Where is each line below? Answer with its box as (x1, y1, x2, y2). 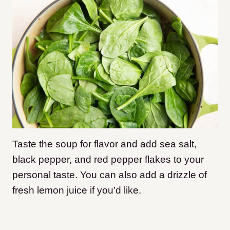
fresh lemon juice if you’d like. (12, 184, 141, 196)
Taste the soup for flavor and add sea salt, (12, 138, 197, 149)
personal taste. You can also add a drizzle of (12, 169, 207, 180)
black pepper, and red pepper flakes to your (12, 154, 204, 165)
